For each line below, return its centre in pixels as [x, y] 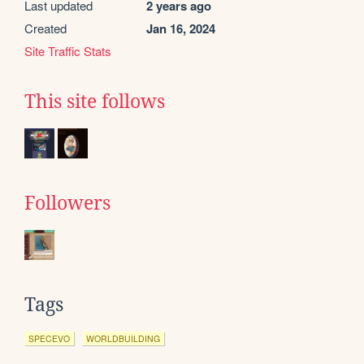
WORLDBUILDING [123, 338]
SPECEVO [49, 338]
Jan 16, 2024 [181, 28]
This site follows [95, 101]
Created [45, 28]
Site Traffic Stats [68, 50]
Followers [67, 203]
